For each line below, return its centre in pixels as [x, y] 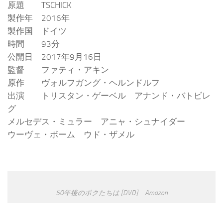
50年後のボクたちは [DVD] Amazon [111, 192]
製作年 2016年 [39, 18]
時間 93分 [34, 44]
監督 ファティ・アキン [58, 70]
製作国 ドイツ [37, 31]
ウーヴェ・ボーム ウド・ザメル [71, 135]
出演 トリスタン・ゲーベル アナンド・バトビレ [109, 96]
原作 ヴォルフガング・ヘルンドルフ [84, 83]
